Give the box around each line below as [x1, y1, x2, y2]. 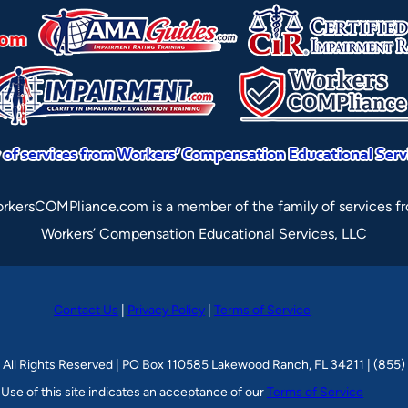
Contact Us [54, 302, 118, 319]
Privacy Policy [127, 302, 205, 319]
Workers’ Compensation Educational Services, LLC [41, 225, 367, 243]
